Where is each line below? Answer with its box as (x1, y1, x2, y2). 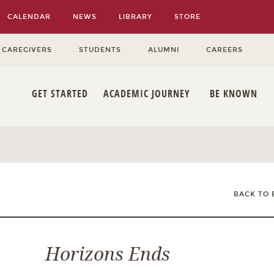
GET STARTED (32, 87, 89, 100)
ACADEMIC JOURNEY (103, 87, 191, 100)
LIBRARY (119, 13, 153, 21)
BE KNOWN (210, 87, 258, 100)
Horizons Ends (45, 243, 171, 265)
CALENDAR (7, 13, 51, 21)
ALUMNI (148, 46, 180, 54)
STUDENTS (79, 46, 122, 54)
